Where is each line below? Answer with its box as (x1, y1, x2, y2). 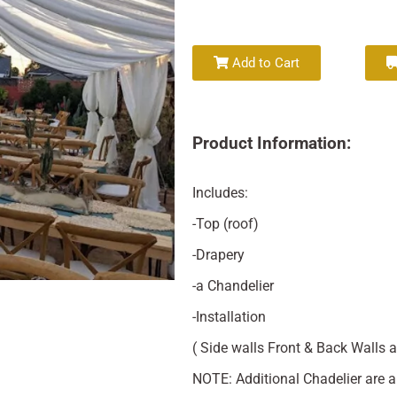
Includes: (191, 183, 248, 201)
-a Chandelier (191, 276, 274, 294)
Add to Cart (228, 55, 300, 71)
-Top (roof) (191, 214, 259, 232)
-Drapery (191, 245, 245, 263)
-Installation (191, 307, 266, 325)
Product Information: (191, 134, 351, 153)
